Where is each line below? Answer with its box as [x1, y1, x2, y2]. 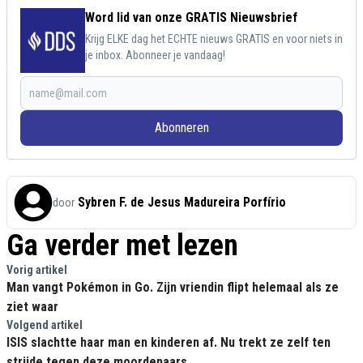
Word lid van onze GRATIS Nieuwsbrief [85, 10, 297, 26]
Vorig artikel [6, 263, 67, 277]
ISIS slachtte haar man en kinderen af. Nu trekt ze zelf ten [6, 335, 331, 351]
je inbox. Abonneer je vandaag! [85, 49, 225, 62]
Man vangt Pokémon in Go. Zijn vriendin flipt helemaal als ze [6, 280, 339, 296]
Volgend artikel [6, 318, 83, 332]
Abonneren [154, 120, 209, 136]
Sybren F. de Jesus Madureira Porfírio [78, 194, 286, 211]
